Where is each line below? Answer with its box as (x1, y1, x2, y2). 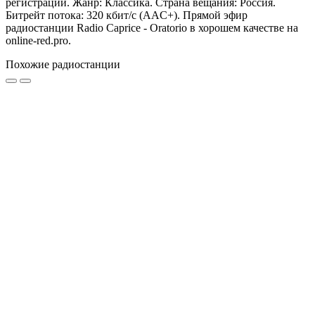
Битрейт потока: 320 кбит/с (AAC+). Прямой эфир (6, 9, 247, 22)
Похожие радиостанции (6, 58, 120, 71)
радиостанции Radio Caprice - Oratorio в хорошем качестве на (6, 22, 298, 34)
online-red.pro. (6, 34, 71, 47)
